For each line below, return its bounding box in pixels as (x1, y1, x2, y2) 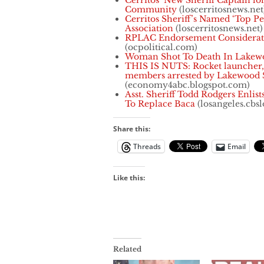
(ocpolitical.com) (125, 42, 197, 53)
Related (113, 245, 141, 254)
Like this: (113, 173, 145, 183)
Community (125, 4, 177, 15)
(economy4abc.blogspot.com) (125, 80, 250, 91)
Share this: (113, 124, 150, 134)
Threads (133, 141, 161, 152)
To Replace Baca (125, 98, 195, 110)
